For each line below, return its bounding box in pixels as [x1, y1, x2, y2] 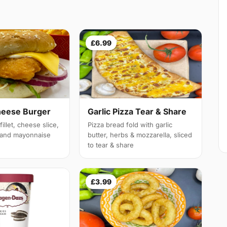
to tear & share [88, 141, 134, 149]
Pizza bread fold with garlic [88, 121, 173, 129]
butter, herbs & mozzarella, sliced [88, 131, 193, 139]
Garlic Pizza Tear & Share [88, 106, 187, 117]
